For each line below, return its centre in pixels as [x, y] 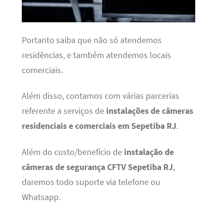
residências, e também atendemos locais [96, 55]
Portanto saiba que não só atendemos [92, 40]
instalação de [149, 152]
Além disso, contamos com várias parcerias [100, 96]
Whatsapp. [41, 197]
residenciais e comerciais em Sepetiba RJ [99, 126]
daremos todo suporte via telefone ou [91, 182]
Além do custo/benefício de [73, 152]
